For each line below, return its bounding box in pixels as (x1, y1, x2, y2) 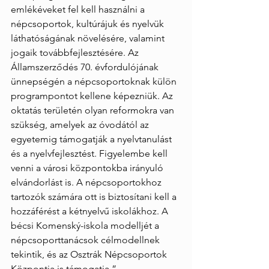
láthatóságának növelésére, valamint (11, 32, 167, 44)
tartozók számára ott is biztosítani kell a (11, 191, 179, 202)
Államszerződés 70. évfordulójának (11, 61, 161, 73)
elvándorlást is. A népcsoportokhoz (11, 177, 164, 188)
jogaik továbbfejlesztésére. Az (11, 47, 141, 58)
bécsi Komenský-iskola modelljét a (11, 220, 162, 231)
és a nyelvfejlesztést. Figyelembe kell (11, 148, 170, 159)
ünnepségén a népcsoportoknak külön (11, 76, 179, 87)
